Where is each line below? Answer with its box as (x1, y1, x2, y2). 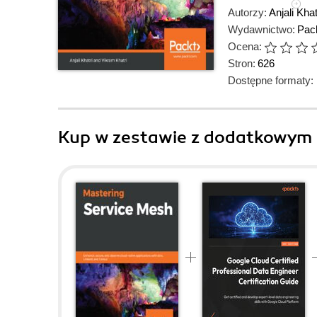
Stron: (228, 57, 255, 69)
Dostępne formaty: (228, 74, 313, 86)
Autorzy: (228, 6, 267, 18)
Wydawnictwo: (228, 23, 295, 35)
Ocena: (228, 40, 262, 52)
